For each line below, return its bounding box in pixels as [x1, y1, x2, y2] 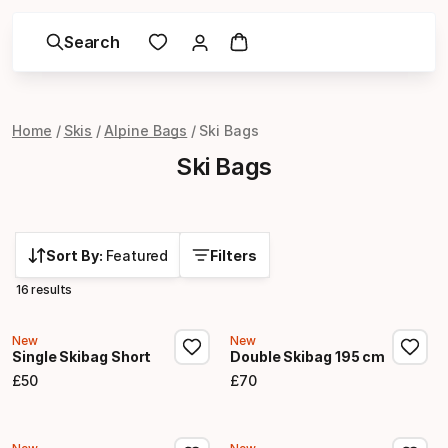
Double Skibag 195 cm [230, 348, 386, 365]
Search [64, 32, 120, 52]
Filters [210, 247, 258, 264]
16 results [16, 282, 73, 297]
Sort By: [46, 247, 106, 264]
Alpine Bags [104, 122, 188, 139]
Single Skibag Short [12, 348, 152, 365]
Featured [106, 247, 169, 264]
